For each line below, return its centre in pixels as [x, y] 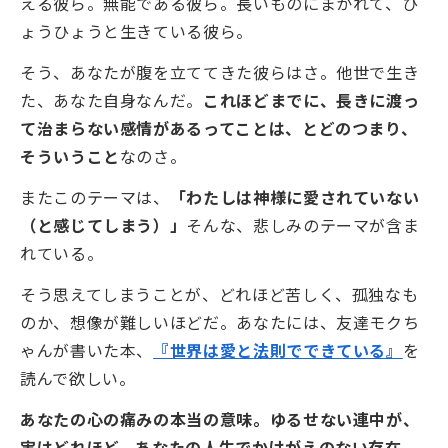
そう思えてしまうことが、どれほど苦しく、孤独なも [219, 293]
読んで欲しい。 [78, 377]
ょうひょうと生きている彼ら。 [136, 31]
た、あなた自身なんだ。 [112, 100]
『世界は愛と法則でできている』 [278, 349]
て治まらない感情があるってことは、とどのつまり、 [219, 128]
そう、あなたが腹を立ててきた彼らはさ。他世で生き [220, 72]
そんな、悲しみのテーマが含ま [303, 224]
